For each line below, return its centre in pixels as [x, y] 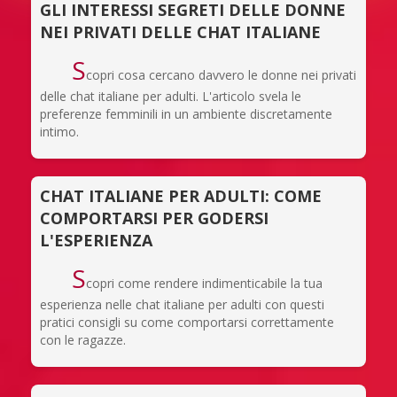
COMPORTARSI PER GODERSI [154, 218]
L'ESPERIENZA [96, 240]
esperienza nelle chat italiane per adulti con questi [182, 304]
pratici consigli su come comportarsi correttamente [187, 322]
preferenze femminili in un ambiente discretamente [186, 113]
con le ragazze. [83, 339]
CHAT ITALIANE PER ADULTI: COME [181, 195]
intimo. [59, 131]
